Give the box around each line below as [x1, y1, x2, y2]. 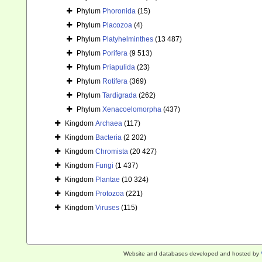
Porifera [102, 49, 127, 58]
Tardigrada [102, 91, 137, 100]
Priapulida [102, 63, 135, 72]
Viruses [95, 204, 119, 212]
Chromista [95, 147, 128, 156]
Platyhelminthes [102, 35, 153, 44]
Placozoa [102, 21, 132, 30]
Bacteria [95, 133, 122, 142]
